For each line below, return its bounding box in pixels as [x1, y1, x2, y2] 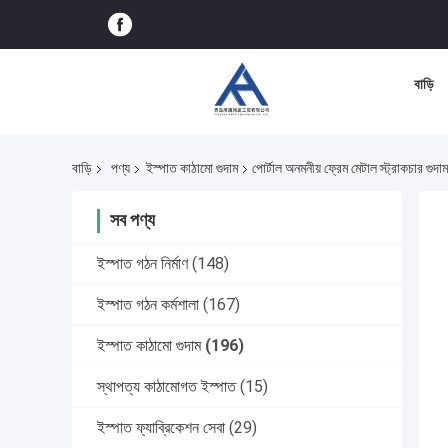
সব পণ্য [110, 209, 155, 231]
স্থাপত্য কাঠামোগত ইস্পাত [97, 377, 236, 397]
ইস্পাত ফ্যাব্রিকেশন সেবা [97, 418, 225, 438]
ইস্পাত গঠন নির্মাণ [97, 254, 188, 274]
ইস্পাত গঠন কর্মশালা [97, 295, 199, 315]
